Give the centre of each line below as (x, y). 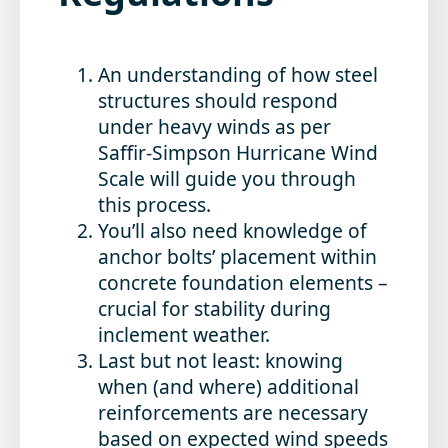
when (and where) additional (229, 386)
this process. (155, 204)
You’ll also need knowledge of (233, 230)
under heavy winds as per (215, 126)
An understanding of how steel (238, 74)
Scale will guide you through (227, 178)
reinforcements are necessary (233, 412)
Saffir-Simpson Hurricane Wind (238, 152)
